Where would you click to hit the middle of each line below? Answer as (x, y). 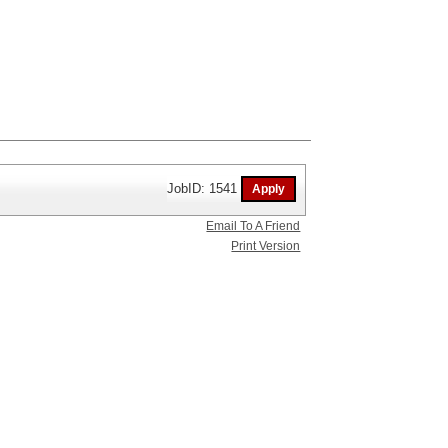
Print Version (266, 246)
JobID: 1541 (204, 188)
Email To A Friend (253, 226)
